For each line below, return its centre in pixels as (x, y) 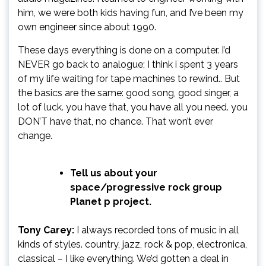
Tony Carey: (46, 230)
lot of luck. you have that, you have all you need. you (133, 107)
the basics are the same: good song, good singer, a (128, 93)
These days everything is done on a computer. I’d (124, 50)
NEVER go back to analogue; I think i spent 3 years (128, 64)
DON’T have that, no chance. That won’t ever (115, 121)
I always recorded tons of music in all (156, 230)
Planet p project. (111, 201)
